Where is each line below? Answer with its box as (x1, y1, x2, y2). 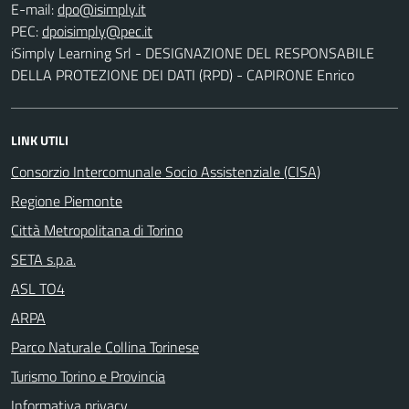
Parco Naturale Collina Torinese (11, 336, 199, 358)
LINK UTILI (11, 131, 68, 150)
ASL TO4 (11, 278, 65, 299)
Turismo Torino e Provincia (11, 365, 165, 387)
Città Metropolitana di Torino (11, 219, 183, 241)
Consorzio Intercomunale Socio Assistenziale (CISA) (11, 161, 320, 183)
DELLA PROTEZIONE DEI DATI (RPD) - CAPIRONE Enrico (11, 64, 354, 86)
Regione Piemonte (11, 190, 122, 212)
